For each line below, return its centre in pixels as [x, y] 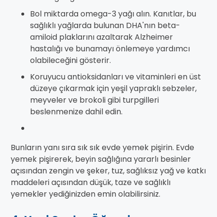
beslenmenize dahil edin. [76, 112]
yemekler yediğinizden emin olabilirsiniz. [85, 194]
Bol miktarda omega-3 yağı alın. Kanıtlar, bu [113, 14]
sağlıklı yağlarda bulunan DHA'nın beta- [105, 26]
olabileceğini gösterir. [70, 61]
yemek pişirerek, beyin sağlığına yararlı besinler [101, 159]
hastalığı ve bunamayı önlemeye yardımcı [110, 49]
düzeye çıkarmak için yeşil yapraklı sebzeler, [113, 89]
